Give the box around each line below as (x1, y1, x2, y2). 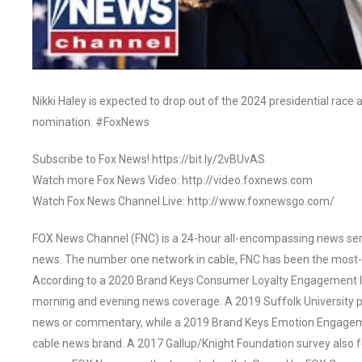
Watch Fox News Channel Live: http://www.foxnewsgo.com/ (32, 194, 335, 208)
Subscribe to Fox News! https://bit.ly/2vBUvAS (32, 152, 265, 166)
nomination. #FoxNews (32, 115, 149, 128)
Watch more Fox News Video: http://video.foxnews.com (32, 173, 313, 187)
